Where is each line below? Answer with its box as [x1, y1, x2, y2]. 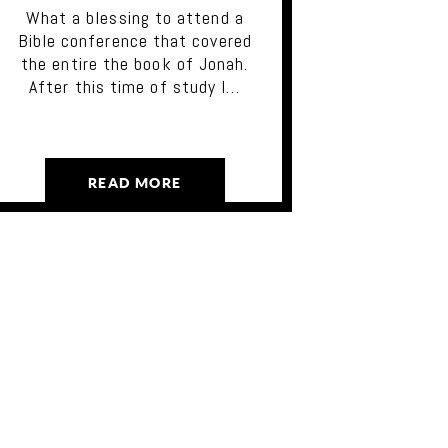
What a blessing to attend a [25, 5, 244, 29]
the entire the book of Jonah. [21, 51, 249, 75]
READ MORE [87, 175, 182, 192]
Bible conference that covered [17, 28, 252, 52]
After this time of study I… [29, 74, 241, 98]
